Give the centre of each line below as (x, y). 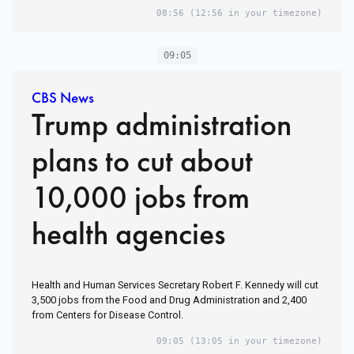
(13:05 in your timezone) (253, 341)
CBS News (63, 97)
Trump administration (162, 124)
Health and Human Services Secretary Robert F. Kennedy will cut (175, 284)
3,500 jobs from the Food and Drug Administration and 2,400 (169, 299)
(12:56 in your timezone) (253, 13)
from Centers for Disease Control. (107, 314)
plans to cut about (142, 160)
